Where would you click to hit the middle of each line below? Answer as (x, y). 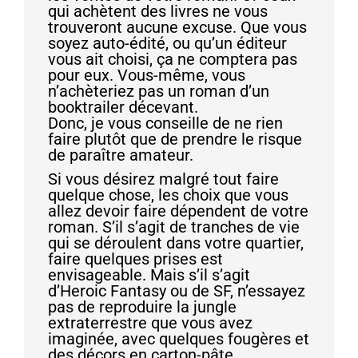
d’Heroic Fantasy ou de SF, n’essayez (177, 290)
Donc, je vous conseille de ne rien (165, 123)
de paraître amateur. (121, 155)
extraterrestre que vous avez (150, 322)
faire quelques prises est (135, 259)
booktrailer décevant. (123, 107)
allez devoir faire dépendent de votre (178, 211)
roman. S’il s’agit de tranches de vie (174, 227)
